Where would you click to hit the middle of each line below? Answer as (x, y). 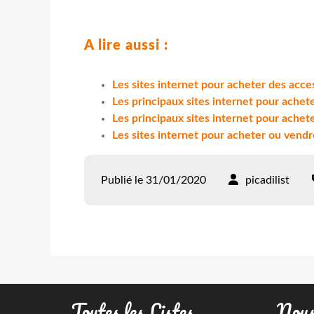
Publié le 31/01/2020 (153, 180)
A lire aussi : (126, 45)
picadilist (267, 180)
